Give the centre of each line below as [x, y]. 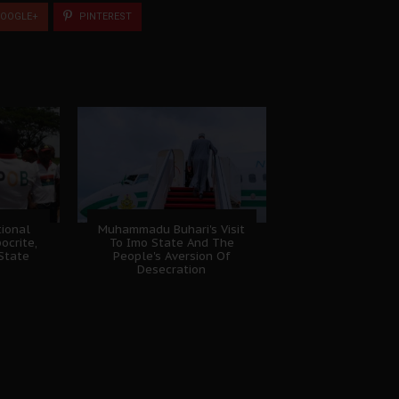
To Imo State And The [171, 242]
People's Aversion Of [171, 256]
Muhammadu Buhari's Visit [172, 229]
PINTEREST [104, 16]
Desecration [172, 269]
